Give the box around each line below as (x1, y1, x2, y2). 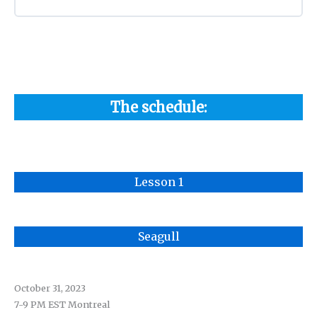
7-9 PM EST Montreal (13, 299, 110, 311)
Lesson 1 (134, 174, 183, 189)
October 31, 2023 (13, 282, 86, 294)
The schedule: (110, 98, 207, 117)
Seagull (137, 229, 180, 243)
